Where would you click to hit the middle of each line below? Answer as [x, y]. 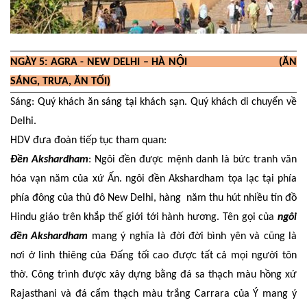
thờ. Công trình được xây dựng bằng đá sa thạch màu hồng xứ [153, 275]
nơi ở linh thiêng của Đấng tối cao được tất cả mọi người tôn [153, 256]
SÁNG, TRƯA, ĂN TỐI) [60, 81]
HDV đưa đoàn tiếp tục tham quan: [88, 141]
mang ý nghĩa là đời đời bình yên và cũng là [193, 237]
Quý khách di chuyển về [242, 102]
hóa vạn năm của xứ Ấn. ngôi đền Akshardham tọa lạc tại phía [153, 179]
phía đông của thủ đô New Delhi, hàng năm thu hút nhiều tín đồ [153, 198]
